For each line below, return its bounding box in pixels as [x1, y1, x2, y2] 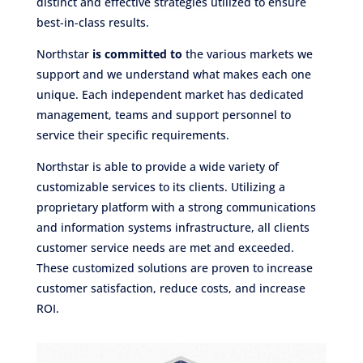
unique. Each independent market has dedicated [36, 87, 304, 103]
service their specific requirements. [36, 127, 229, 143]
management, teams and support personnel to [36, 107, 291, 123]
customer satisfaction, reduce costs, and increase [36, 280, 305, 297]
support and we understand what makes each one [36, 66, 311, 83]
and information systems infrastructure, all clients [36, 220, 310, 236]
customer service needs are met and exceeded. [36, 240, 294, 256]
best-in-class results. [36, 15, 149, 31]
